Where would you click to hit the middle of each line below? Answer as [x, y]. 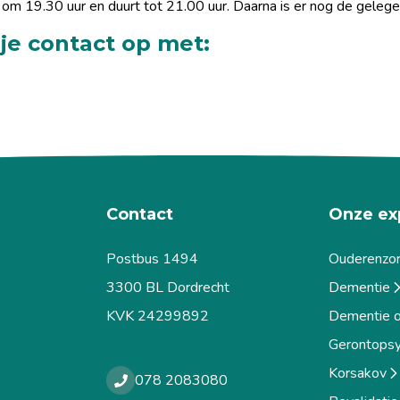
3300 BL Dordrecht [167, 287]
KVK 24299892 [157, 316]
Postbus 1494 [152, 258]
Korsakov [358, 373]
